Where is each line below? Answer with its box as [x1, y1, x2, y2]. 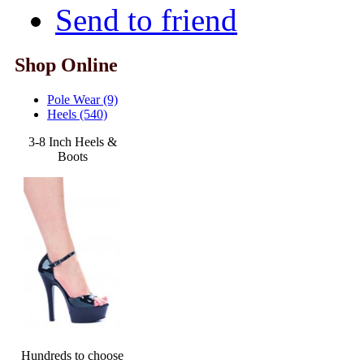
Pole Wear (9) [47, 92, 118, 106]
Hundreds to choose [21, 348, 124, 362]
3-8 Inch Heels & [28, 134, 117, 149]
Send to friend [55, 2, 237, 38]
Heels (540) [47, 106, 107, 121]
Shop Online [15, 54, 118, 76]
